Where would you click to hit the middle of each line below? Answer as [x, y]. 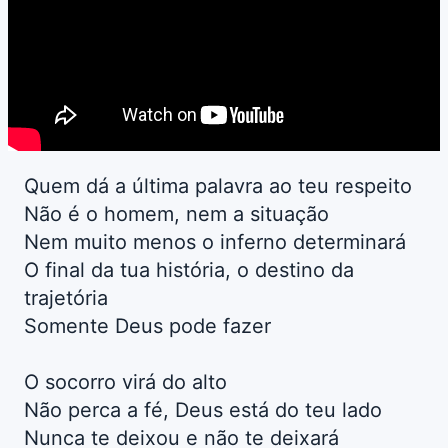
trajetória [66, 298]
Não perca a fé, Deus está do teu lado [203, 410]
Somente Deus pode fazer [147, 326]
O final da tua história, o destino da [189, 270]
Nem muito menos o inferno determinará [215, 242]
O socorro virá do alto [125, 382]
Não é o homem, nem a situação [176, 214]
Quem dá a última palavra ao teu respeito [218, 186]
